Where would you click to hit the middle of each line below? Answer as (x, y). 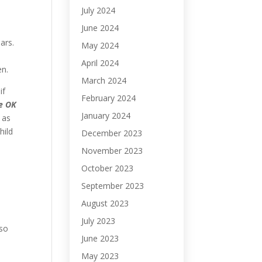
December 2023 (112, 133)
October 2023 (108, 168)
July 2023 (99, 221)
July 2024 (99, 10)
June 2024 (100, 28)
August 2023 (105, 203)
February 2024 (109, 98)
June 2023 (100, 238)
